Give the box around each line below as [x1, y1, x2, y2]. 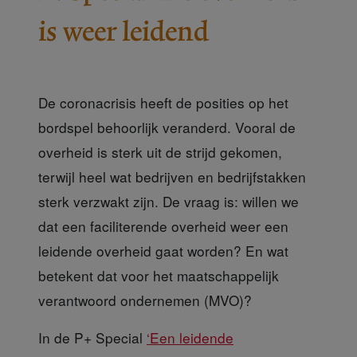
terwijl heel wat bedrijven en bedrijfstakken [38, 166, 306, 186]
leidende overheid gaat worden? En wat [38, 240, 288, 261]
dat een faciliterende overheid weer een [38, 215, 288, 236]
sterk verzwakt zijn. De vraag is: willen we [38, 190, 299, 211]
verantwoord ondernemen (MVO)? [38, 289, 256, 310]
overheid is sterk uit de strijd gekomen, [38, 141, 282, 162]
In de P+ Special [38, 327, 143, 347]
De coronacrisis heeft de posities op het [38, 92, 288, 112]
